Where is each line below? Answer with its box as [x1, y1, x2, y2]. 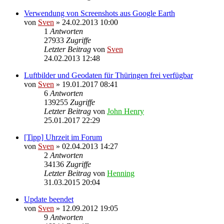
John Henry [107, 106, 144, 115]
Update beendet [24, 194, 73, 203]
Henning [107, 168, 134, 177]
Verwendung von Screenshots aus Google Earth [24, 8, 175, 17]
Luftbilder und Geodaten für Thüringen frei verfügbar [24, 70, 193, 79]
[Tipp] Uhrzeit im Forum [24, 132, 102, 141]
